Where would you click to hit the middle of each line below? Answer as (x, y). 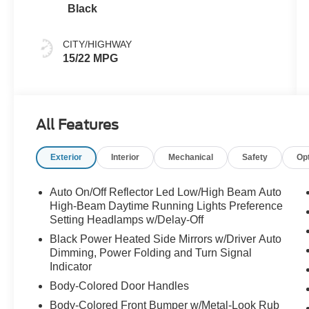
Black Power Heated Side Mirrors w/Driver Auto (166, 239)
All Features (77, 125)
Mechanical (191, 158)
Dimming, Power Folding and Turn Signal (151, 253)
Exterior (67, 158)
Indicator (71, 267)
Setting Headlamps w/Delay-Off (127, 220)
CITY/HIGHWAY (98, 44)
